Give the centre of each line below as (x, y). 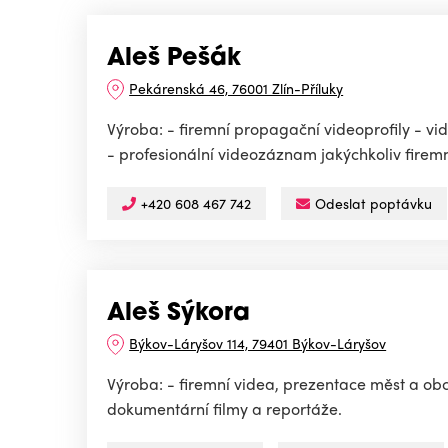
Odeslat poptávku (373, 203)
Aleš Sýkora (178, 314)
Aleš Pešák (174, 59)
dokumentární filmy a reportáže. (224, 409)
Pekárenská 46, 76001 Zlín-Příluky (236, 88)
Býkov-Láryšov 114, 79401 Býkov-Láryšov (258, 343)
